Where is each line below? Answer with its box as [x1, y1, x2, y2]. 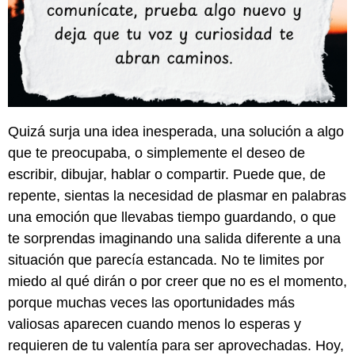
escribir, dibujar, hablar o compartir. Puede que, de [8, 166, 326, 183]
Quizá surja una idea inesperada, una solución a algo [8, 124, 344, 140]
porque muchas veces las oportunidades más [8, 295, 295, 311]
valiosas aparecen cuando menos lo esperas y [8, 316, 301, 333]
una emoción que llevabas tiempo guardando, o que [8, 209, 336, 226]
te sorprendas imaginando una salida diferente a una [8, 231, 341, 247]
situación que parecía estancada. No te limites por [8, 252, 324, 269]
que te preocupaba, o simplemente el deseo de [8, 145, 305, 162]
